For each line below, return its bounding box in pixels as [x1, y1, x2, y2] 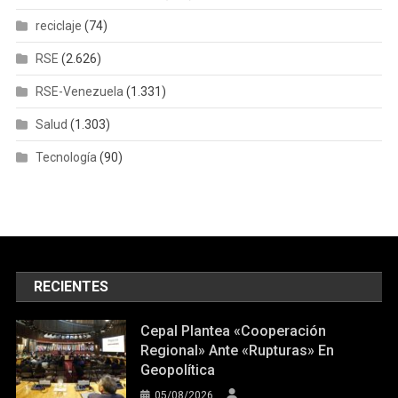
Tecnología [35, 149, 97, 164]
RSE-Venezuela [35, 84, 123, 99]
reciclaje [35, 18, 82, 33]
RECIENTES [34, 277, 109, 295]
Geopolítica [140, 361, 216, 378]
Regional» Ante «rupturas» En [140, 341, 335, 359]
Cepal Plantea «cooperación [140, 322, 327, 339]
